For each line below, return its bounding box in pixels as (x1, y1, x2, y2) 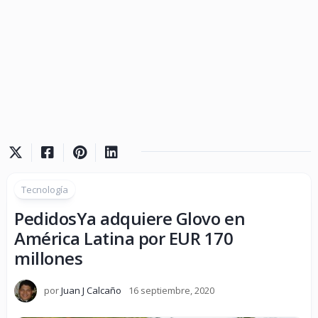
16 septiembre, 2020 (128, 284, 214, 297)
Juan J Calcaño (61, 284, 121, 297)
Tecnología (21, 183, 68, 196)
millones (14, 246, 83, 270)
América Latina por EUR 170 (14, 226, 234, 250)
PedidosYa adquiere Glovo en (14, 207, 246, 230)
